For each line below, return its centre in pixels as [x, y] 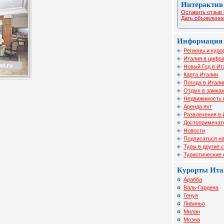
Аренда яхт [198, 106]
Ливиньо [194, 203]
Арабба [193, 179]
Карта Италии [201, 74]
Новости [194, 130]
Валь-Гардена [201, 187]
